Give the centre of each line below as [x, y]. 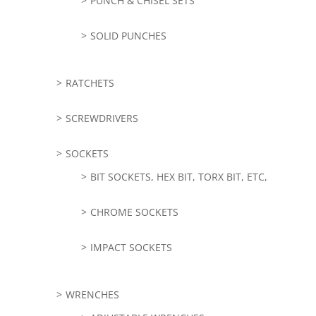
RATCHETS [90, 83]
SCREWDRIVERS [102, 119]
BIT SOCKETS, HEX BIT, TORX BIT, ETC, [178, 177]
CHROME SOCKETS [134, 212]
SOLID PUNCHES [128, 36]
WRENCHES [92, 295]
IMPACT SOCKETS [131, 248]
